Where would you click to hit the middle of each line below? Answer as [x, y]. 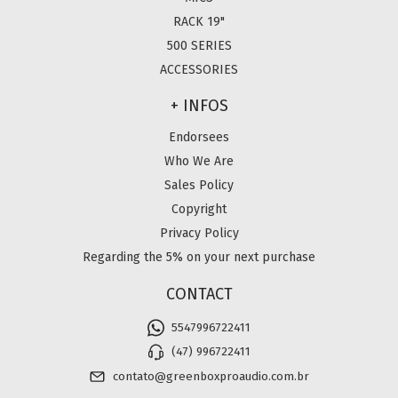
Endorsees [199, 138]
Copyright [199, 210]
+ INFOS [199, 106]
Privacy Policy [199, 234]
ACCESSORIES [199, 69]
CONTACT [199, 294]
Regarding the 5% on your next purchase [199, 258]
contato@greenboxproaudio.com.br [211, 376]
